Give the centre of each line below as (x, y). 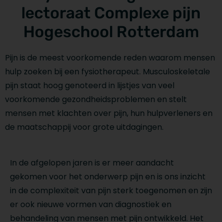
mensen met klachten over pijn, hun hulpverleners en (109, 113)
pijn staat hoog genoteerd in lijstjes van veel (90, 85)
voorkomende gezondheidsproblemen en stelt (96, 99)
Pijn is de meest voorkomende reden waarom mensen (110, 58)
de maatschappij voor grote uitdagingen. (84, 127)
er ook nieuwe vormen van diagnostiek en (91, 205)
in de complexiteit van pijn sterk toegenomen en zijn (111, 191)
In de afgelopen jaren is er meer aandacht (92, 163)
